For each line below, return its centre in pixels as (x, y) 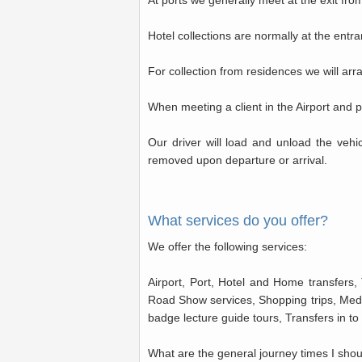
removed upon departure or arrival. (238, 160)
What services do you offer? (238, 221)
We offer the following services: (227, 246)
